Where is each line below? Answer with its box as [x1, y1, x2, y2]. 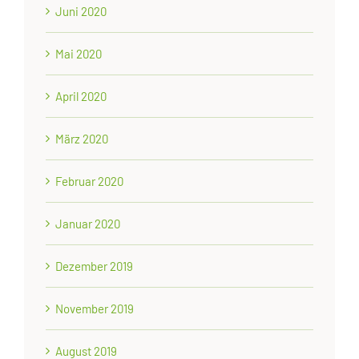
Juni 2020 [55, 3, 107, 18]
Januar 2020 [55, 216, 121, 231]
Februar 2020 [55, 173, 124, 188]
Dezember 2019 [55, 258, 134, 273]
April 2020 [55, 88, 107, 103]
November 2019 [55, 301, 135, 316]
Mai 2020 [55, 46, 103, 61]
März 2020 [55, 131, 109, 146]
